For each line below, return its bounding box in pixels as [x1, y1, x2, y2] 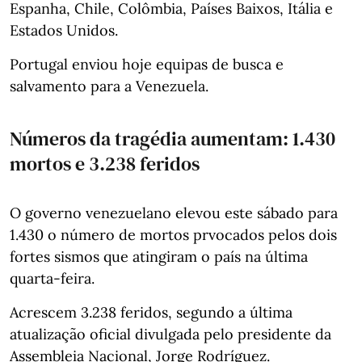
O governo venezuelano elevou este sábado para [10, 203, 338, 222]
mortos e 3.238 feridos [10, 149, 200, 177]
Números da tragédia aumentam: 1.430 [10, 124, 335, 152]
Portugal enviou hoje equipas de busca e [10, 54, 284, 74]
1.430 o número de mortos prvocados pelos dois [10, 225, 337, 244]
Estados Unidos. [10, 20, 118, 40]
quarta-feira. [10, 268, 95, 288]
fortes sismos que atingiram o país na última [10, 246, 308, 266]
